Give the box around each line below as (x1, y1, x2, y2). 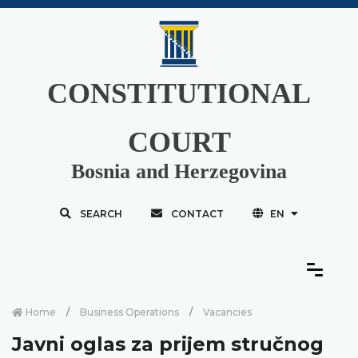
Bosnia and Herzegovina (71, 159, 287, 183)
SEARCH (79, 207, 122, 220)
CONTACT (170, 207, 224, 220)
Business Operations (80, 305, 179, 318)
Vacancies (203, 305, 252, 318)
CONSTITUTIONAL (47, 77, 311, 109)
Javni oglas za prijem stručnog (12, 332, 324, 356)
